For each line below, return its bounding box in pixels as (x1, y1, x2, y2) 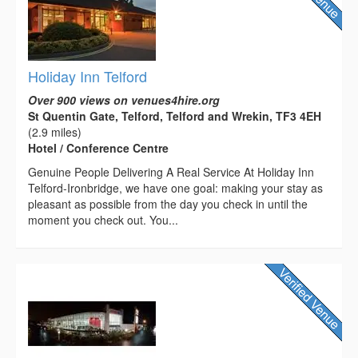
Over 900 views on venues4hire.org (28, 92, 220, 109)
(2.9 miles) (28, 124, 82, 141)
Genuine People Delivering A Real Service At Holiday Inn (28, 164, 314, 181)
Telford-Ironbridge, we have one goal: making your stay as (28, 180, 323, 197)
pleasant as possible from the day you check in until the (28, 196, 308, 213)
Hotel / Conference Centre (28, 140, 169, 157)
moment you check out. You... (28, 212, 178, 229)
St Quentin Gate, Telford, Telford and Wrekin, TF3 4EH (28, 108, 321, 125)
